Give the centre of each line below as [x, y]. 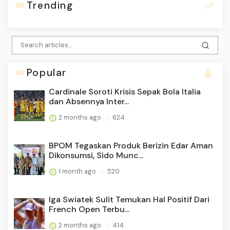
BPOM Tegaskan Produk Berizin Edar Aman [131, 146]
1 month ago [77, 171]
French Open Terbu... [89, 209]
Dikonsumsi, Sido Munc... [96, 156]
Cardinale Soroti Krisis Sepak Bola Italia [125, 92]
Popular [46, 73]
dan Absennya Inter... [89, 102]
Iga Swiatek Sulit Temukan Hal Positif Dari [129, 200]
